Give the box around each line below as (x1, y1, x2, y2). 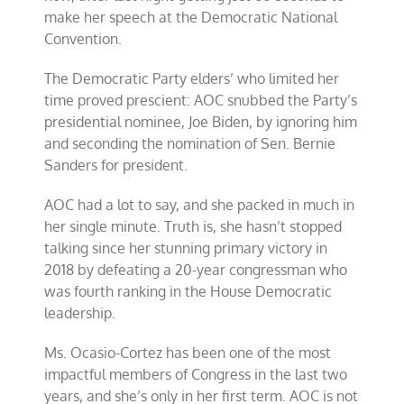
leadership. (44, 304, 116, 323)
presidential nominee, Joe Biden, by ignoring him (44, 113, 358, 132)
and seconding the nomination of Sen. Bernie (44, 134, 336, 153)
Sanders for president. (44, 156, 188, 175)
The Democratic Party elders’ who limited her (44, 69, 340, 88)
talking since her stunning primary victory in (44, 239, 328, 258)
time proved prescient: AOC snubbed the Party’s (44, 91, 358, 110)
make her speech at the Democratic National (44, 8, 338, 27)
